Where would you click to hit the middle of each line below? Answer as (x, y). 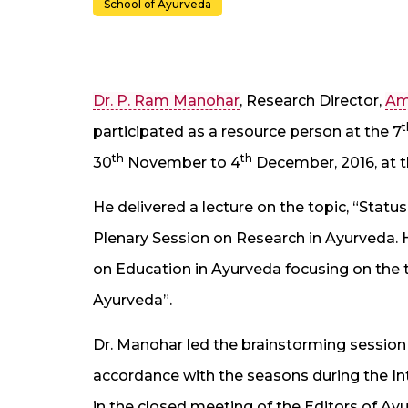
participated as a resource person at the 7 (247, 131)
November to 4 (182, 162)
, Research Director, (312, 100)
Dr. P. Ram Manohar (166, 100)
